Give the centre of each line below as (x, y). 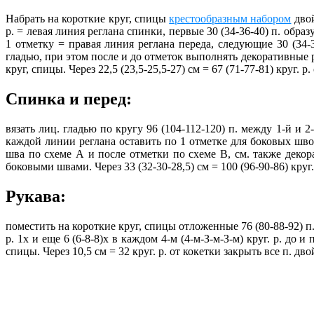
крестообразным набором (230, 19)
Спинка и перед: (69, 99)
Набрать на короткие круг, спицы (88, 19)
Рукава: (36, 196)
